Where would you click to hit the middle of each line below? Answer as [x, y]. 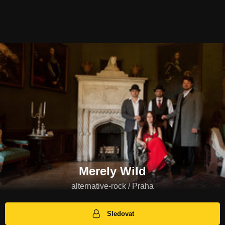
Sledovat [121, 214]
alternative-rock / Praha [113, 186]
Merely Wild [113, 171]
